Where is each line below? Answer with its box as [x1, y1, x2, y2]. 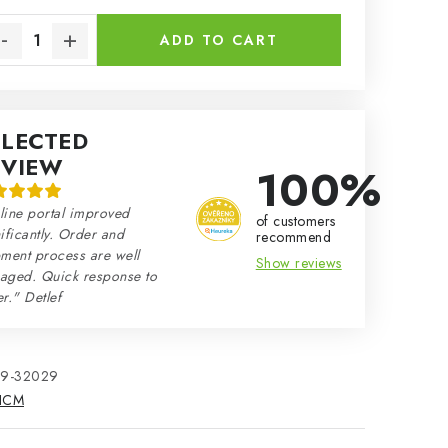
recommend [255, 226, 332, 247]
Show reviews [255, 252, 342, 273]
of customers [255, 210, 336, 231]
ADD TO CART [160, 30, 278, 50]
